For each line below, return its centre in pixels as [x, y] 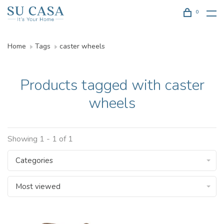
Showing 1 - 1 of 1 [40, 139]
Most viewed [38, 186]
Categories [34, 160]
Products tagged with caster [112, 85]
